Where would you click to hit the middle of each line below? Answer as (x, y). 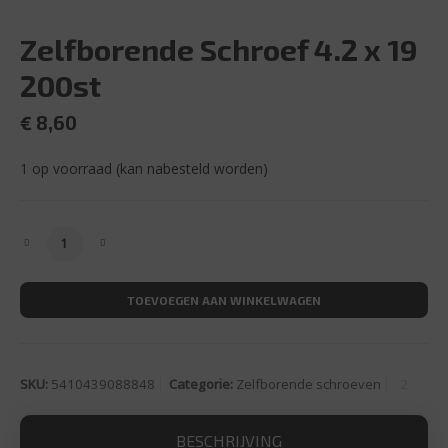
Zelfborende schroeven (308, 384)
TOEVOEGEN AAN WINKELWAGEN (224, 300)
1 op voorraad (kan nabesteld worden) (144, 169)
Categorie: (202, 384)
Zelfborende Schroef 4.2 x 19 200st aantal (187, 237)
